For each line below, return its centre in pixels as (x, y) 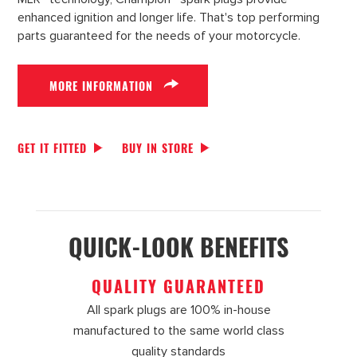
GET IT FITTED (53, 148)
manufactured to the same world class (178, 331)
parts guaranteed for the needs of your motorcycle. (159, 36)
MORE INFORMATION (102, 86)
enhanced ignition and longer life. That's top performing (169, 18)
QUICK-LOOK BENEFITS (178, 247)
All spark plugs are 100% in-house (178, 310)
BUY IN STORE (158, 148)
